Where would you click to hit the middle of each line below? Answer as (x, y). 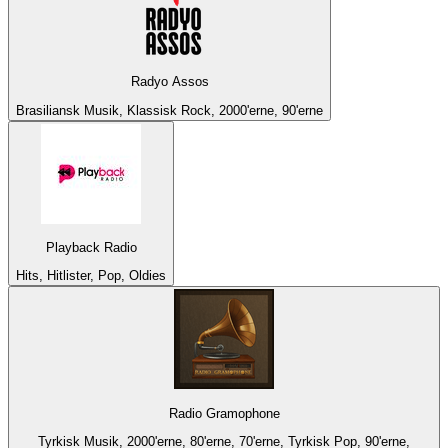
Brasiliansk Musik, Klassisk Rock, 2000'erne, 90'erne (169, 110)
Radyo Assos (169, 82)
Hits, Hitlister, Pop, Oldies (91, 276)
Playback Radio (91, 247)
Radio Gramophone (224, 413)
